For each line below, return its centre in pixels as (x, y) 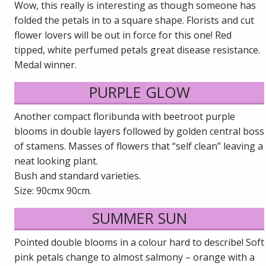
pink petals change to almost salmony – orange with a (135, 257)
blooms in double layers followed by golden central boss (140, 131)
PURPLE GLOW (139, 92)
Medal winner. (46, 64)
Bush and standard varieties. (78, 175)
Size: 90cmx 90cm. (53, 190)
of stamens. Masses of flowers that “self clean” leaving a (139, 146)
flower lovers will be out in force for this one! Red (123, 35)
